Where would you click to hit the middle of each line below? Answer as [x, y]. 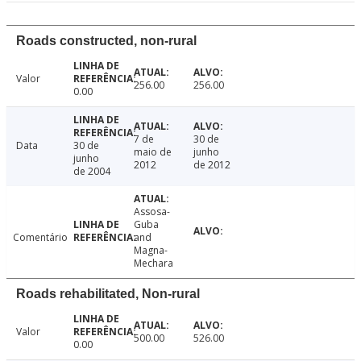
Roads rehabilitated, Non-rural [108, 294]
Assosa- [151, 212]
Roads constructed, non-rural [106, 41]
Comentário [40, 238]
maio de [152, 152]
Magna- [150, 251]
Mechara [153, 263]
